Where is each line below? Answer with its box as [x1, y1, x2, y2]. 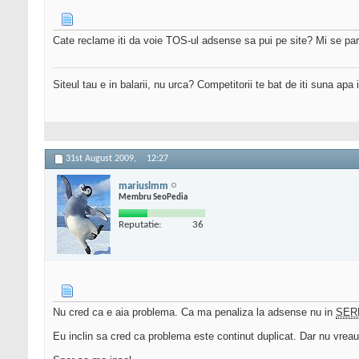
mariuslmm [119, 180, 168, 192]
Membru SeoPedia [119, 192, 188, 202]
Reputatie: [119, 219, 161, 230]
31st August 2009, [66, 154, 139, 164]
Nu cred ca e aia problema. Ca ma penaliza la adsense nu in [53, 306, 336, 319]
